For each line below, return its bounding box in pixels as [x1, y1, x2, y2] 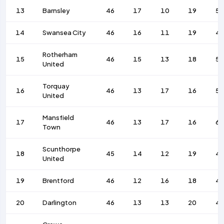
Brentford [42, 176, 74, 185]
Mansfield [42, 113, 74, 122]
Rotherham [42, 50, 78, 59]
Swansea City [42, 28, 86, 37]
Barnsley [42, 6, 70, 15]
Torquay [42, 82, 70, 90]
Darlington [42, 198, 77, 207]
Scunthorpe [42, 145, 81, 153]
